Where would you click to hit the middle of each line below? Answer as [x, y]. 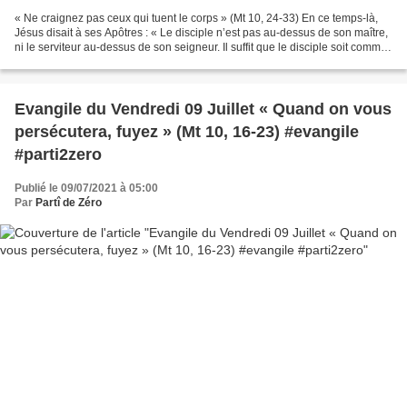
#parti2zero [58, 154]
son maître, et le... [58, 61]
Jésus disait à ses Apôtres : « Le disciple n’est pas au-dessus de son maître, [201, 32]
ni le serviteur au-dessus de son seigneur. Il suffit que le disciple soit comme [201, 47]
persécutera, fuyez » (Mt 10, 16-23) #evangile [187, 131]
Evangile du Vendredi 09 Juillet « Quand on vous [203, 109]
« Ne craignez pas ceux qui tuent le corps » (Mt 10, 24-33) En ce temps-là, [196, 18]
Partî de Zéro [69, 202]
